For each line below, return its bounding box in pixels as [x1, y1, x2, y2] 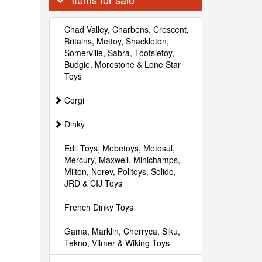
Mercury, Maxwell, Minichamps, [64, 154, 180, 166]
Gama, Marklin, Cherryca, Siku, [64, 225, 180, 237]
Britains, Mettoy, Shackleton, [64, 35, 169, 47]
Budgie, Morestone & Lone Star [64, 58, 181, 70]
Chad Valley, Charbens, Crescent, [64, 23, 189, 35]
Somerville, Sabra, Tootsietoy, [64, 47, 174, 58]
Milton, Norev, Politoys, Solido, [64, 166, 176, 177]
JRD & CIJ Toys [64, 177, 122, 189]
